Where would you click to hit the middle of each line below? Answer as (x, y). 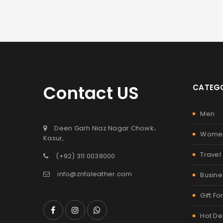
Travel (211, 155)
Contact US (91, 93)
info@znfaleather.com (95, 174)
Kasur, (54, 138)
